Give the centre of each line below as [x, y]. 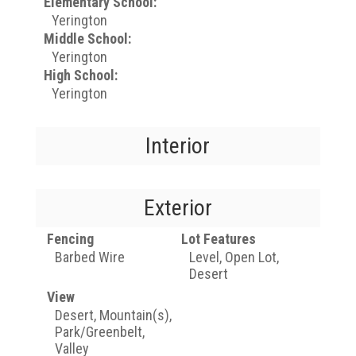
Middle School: [87, 39]
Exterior [178, 208]
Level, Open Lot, [234, 257]
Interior [178, 146]
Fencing [70, 239]
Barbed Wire [89, 257]
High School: [80, 75]
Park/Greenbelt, [99, 332]
